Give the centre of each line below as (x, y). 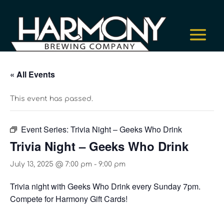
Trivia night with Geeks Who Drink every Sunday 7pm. (105, 186)
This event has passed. (51, 99)
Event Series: (46, 129)
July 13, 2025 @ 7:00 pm (51, 164)
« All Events (32, 74)
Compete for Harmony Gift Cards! (69, 199)
